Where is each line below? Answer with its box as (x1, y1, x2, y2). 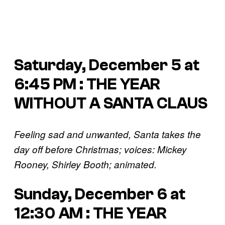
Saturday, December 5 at (14, 56, 199, 74)
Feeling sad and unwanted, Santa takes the (14, 127, 201, 141)
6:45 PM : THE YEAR (14, 75, 160, 93)
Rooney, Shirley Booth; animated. (14, 157, 157, 171)
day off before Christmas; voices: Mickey (14, 142, 187, 156)
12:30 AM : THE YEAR (14, 204, 167, 223)
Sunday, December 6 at (14, 185, 185, 204)
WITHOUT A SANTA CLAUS (14, 94, 207, 113)
